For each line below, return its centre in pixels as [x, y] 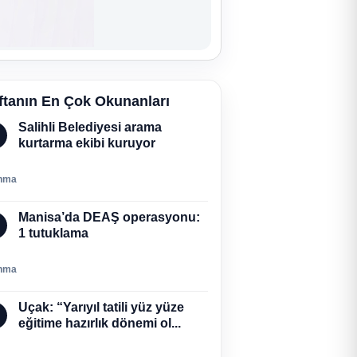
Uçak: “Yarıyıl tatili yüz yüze [101, 307]
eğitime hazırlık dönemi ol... [100, 323]
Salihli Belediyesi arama [90, 127]
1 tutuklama [53, 233]
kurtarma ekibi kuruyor [87, 143]
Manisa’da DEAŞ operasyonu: [109, 217]
